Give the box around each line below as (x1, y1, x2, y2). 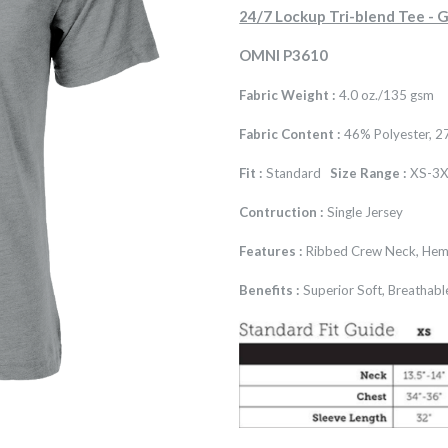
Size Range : (330, 165, 408, 181)
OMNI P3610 (239, 46, 329, 64)
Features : (239, 243, 304, 259)
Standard (263, 165, 331, 181)
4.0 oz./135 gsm (336, 87, 435, 103)
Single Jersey (324, 204, 404, 220)
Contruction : (239, 204, 325, 220)
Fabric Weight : (239, 87, 337, 103)
